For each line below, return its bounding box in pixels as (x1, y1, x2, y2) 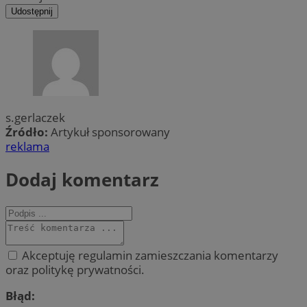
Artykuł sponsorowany (51, 124, 170, 140)
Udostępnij (11, 5, 53, 16)
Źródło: (5, 124, 51, 140)
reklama (5, 138, 49, 155)
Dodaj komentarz (5, 167, 159, 192)
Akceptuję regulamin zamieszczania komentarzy (19, 247, 278, 263)
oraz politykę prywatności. (5, 261, 145, 278)
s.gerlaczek (5, 110, 65, 126)
